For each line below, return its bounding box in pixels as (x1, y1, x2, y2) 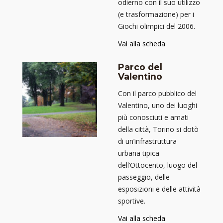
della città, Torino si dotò (118, 124, 199, 134)
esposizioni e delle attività (118, 184, 201, 194)
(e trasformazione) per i (118, 9, 194, 19)
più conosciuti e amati (118, 112, 189, 122)
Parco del (118, 61, 162, 72)
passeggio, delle (118, 172, 170, 182)
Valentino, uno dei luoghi (118, 101, 197, 111)
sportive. (118, 196, 145, 206)
